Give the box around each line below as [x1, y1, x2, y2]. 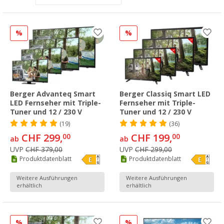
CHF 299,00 [135, 145, 172, 153]
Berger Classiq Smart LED [119, 89, 210, 98]
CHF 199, [128, 131, 172, 144]
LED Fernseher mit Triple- [10, 98, 101, 107]
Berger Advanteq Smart [10, 89, 95, 98]
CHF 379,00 [25, 145, 62, 153]
